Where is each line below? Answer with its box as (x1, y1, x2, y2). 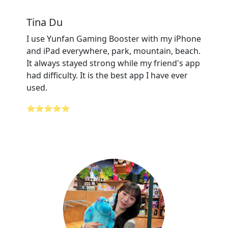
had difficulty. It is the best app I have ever (26, 70, 188, 81)
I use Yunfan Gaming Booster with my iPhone (26, 33, 201, 44)
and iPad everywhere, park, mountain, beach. (26, 45, 201, 56)
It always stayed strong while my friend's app (26, 58, 200, 69)
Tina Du (26, 15, 63, 29)
